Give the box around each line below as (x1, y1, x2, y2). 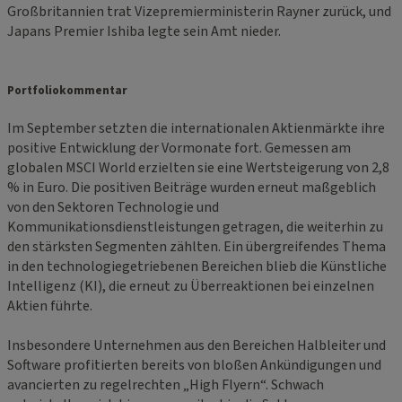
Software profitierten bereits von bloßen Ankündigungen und (7, 354, 381, 375)
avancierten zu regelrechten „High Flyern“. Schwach (7, 374, 324, 395)
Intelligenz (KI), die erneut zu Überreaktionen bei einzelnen (7, 275, 374, 296)
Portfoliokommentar (7, 81, 127, 99)
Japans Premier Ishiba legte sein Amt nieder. (7, 22, 281, 42)
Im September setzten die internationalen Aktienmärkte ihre (7, 118, 385, 138)
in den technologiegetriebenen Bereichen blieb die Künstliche (7, 256, 387, 276)
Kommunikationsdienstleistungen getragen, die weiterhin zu (7, 216, 383, 237)
